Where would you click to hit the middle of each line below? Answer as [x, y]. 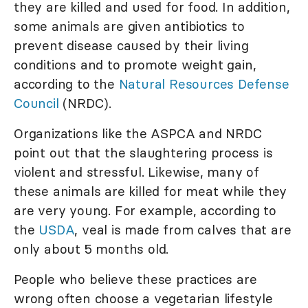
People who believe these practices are [135, 279]
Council [36, 103]
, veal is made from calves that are [183, 229]
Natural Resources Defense [204, 84]
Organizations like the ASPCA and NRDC [138, 133]
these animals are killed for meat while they [151, 191]
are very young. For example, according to [145, 210]
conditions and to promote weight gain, [135, 64]
